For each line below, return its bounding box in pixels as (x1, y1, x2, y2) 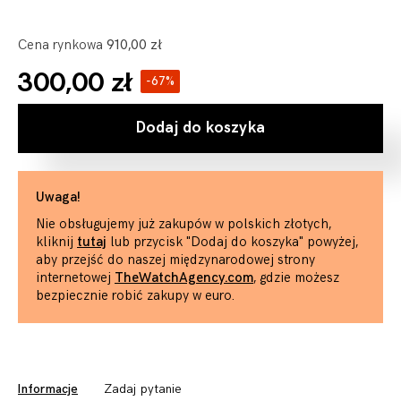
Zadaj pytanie (104, 381, 182, 397)
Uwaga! (36, 189, 81, 206)
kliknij (36, 234, 77, 251)
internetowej (36, 269, 115, 286)
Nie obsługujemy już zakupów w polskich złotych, (36, 216, 331, 233)
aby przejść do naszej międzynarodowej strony (36, 252, 315, 269)
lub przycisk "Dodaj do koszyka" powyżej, (107, 234, 358, 251)
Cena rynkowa (18, 37, 107, 54)
